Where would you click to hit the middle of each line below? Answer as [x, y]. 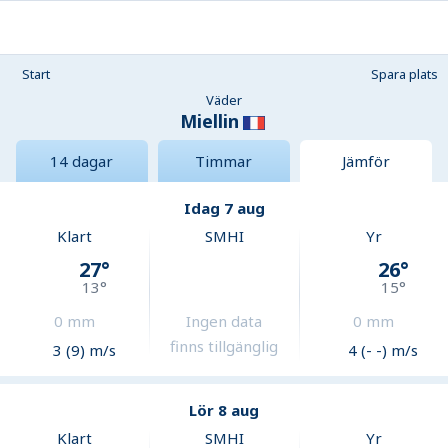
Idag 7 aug [224, 208]
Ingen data [224, 321]
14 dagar [82, 161]
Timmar [224, 161]
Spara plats [404, 74]
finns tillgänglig [224, 346]
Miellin [209, 121]
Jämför [365, 161]
